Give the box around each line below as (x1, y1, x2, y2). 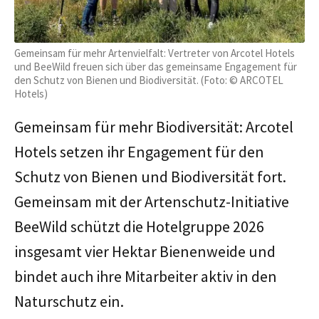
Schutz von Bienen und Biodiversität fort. (14, 166, 286, 187)
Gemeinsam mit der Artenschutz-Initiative (14, 191, 289, 211)
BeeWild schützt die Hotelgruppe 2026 (14, 216, 264, 236)
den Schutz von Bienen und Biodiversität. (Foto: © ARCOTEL (14, 73, 283, 87)
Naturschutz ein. (14, 291, 124, 311)
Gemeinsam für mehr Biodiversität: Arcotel (14, 116, 293, 137)
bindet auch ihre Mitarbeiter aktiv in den (14, 266, 277, 286)
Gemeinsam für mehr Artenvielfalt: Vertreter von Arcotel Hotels (14, 46, 295, 60)
